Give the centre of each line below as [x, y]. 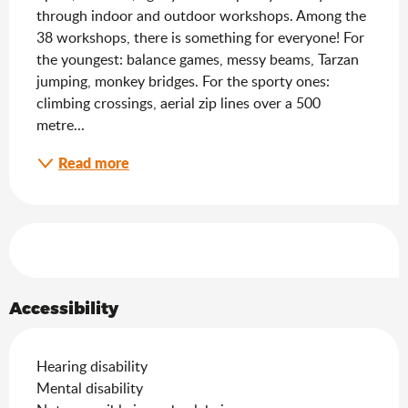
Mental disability [90, 388]
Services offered [86, 235]
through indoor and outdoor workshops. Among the [201, 15]
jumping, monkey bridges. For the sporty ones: [183, 81]
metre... [61, 124]
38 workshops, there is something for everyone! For [200, 37]
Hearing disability [92, 366]
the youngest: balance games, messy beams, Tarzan [198, 59]
